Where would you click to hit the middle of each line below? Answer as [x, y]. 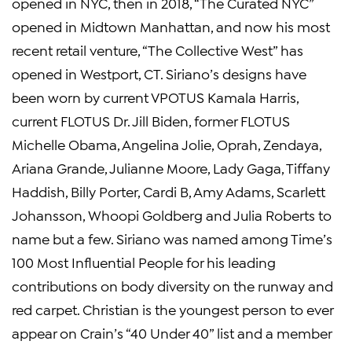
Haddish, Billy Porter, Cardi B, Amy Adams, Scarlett [169, 191]
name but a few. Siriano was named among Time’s [172, 238]
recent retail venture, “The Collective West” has [158, 49]
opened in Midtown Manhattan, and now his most [171, 26]
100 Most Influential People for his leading [144, 262]
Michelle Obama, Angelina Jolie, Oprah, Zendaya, [167, 144]
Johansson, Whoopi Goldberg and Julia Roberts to [172, 214]
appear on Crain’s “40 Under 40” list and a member [172, 332]
